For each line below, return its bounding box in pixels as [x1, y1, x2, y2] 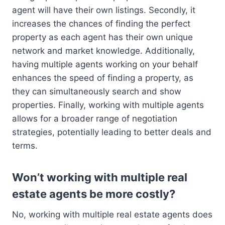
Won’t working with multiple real [12, 170, 187, 184]
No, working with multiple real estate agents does [12, 209, 212, 219]
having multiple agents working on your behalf [12, 59, 198, 69]
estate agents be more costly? [12, 187, 175, 200]
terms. [12, 140, 38, 151]
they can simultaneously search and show [12, 86, 181, 96]
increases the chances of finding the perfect [12, 18, 190, 29]
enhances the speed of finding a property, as [12, 72, 193, 83]
